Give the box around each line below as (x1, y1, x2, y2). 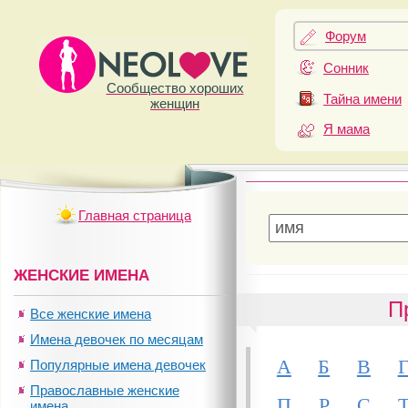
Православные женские (30, 382, 179, 398)
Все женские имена (30, 306, 151, 321)
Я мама (323, 120, 370, 137)
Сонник (323, 60, 369, 76)
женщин (150, 96, 199, 111)
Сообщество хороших (106, 80, 244, 96)
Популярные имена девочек (30, 357, 206, 372)
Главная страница (78, 208, 191, 223)
